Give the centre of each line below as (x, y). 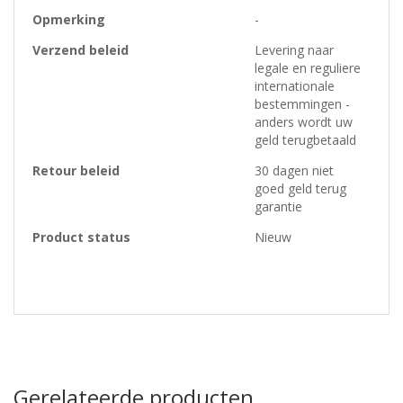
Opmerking (69, 20)
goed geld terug (300, 189)
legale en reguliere (308, 68)
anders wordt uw (304, 122)
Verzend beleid (81, 50)
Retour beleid (76, 171)
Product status (81, 237)
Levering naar (294, 50)
